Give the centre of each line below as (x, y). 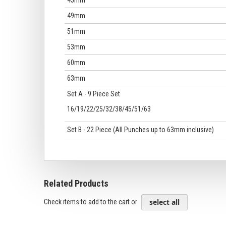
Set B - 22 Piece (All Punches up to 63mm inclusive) (140, 130)
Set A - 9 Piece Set (94, 94)
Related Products (76, 183)
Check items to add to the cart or (91, 202)
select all (164, 202)
